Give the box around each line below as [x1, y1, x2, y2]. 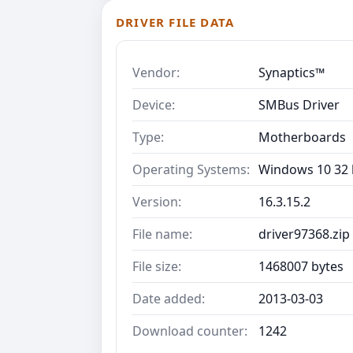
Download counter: [132, 321, 247, 340]
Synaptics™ [258, 63, 325, 81]
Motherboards [258, 128, 346, 146]
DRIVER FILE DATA [116, 13, 235, 30]
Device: [132, 95, 175, 113]
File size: [132, 257, 181, 275]
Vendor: [132, 63, 180, 81]
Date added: [132, 289, 205, 307]
